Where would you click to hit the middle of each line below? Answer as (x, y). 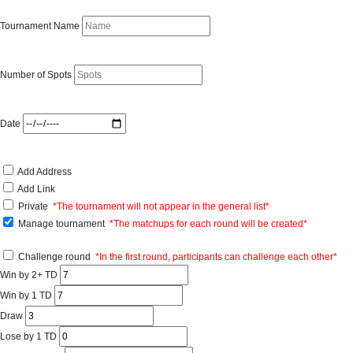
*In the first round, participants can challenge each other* (216, 257)
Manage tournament (64, 224)
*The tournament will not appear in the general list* (161, 206)
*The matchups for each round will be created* (208, 224)
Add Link (36, 189)
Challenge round (57, 257)
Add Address (45, 172)
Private (35, 206)
